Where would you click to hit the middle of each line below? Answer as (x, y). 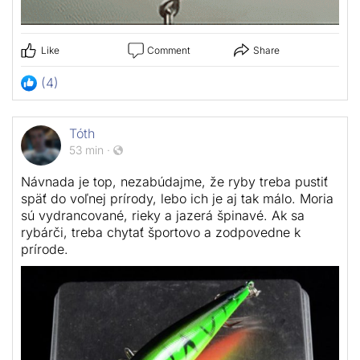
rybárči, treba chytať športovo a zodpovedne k (161, 232)
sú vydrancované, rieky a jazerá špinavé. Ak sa (163, 215)
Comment (168, 50)
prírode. (45, 249)
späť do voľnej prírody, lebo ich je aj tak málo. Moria (177, 198)
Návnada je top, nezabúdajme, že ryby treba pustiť (174, 181)
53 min (86, 149)
